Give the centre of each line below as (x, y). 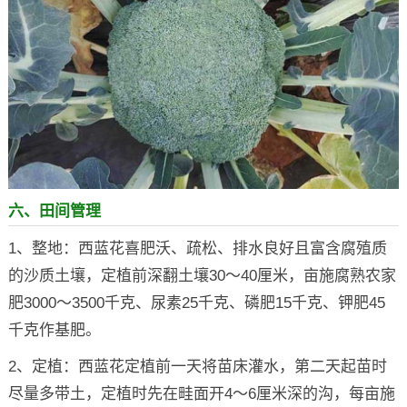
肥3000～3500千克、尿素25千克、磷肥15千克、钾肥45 (196, 303)
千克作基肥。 (54, 330)
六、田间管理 (54, 211)
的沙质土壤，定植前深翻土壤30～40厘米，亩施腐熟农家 (202, 275)
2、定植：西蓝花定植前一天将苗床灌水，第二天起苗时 (197, 366)
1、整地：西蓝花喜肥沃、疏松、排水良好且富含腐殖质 (197, 248)
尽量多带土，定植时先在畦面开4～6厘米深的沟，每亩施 (201, 393)
